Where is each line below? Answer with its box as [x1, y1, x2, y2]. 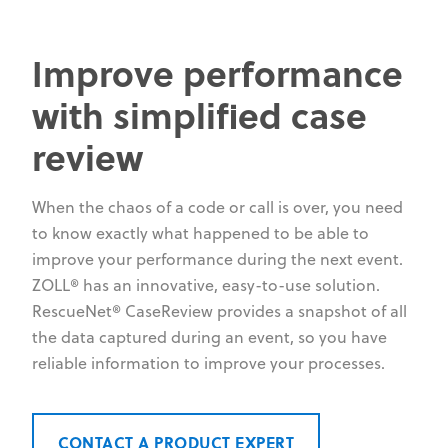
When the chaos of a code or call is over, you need [32, 196, 403, 219]
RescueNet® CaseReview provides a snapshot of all [32, 300, 407, 323]
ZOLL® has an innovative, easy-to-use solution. [32, 274, 380, 297]
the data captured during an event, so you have [32, 326, 387, 349]
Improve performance [32, 47, 403, 99]
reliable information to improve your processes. [32, 352, 385, 375]
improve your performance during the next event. [32, 248, 403, 271]
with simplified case [32, 89, 367, 141]
